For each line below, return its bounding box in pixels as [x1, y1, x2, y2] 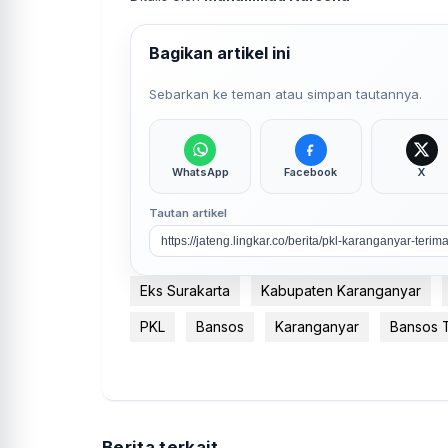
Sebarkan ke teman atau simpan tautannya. [149, 85, 423, 102]
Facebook [284, 164, 338, 179]
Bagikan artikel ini [149, 42, 291, 63]
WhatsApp [171, 164, 229, 179]
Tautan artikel [149, 205, 228, 220]
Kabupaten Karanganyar [261, 281, 421, 299]
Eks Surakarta [140, 281, 230, 299]
